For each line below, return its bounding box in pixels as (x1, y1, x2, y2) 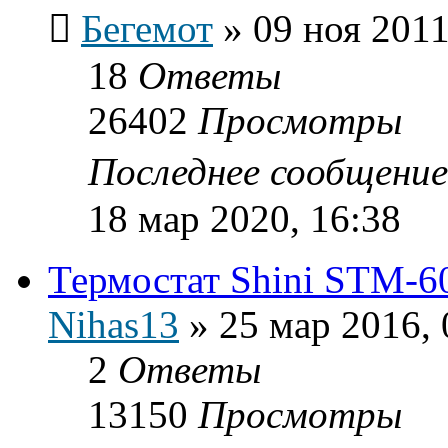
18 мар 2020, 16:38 (88, 196, 401, 240)
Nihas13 (48, 302, 179, 346)
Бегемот (81, 6, 213, 50)
